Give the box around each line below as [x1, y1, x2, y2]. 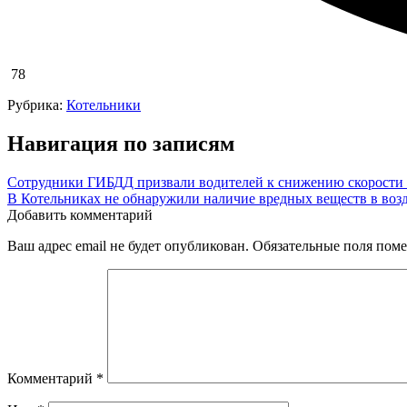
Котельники [66, 97, 141, 114]
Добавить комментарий [7, 206, 153, 223]
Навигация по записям [7, 132, 234, 156]
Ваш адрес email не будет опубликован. [7, 237, 249, 253]
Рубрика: [7, 97, 66, 114]
